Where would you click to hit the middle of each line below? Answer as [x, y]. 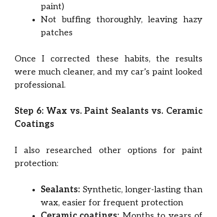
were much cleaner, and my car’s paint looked [108, 72]
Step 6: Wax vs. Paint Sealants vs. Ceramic [108, 111]
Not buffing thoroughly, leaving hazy [122, 20]
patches [57, 33]
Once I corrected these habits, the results [108, 59]
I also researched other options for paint [108, 150]
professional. [40, 85]
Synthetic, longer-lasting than [141, 190]
